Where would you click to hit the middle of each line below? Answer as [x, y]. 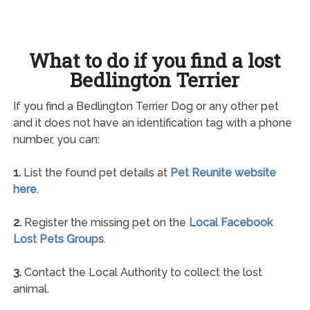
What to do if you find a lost [155, 61]
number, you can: [56, 139]
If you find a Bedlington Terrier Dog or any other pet [146, 106]
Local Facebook [230, 222]
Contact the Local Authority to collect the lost [142, 272]
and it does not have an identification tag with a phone [152, 123]
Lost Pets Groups [58, 239]
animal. [31, 289]
